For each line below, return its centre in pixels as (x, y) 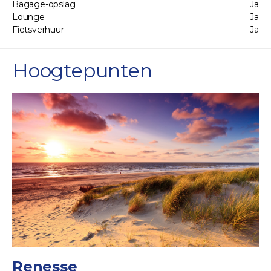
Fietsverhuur (38, 29)
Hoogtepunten (82, 70)
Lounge (28, 17)
